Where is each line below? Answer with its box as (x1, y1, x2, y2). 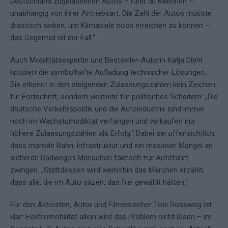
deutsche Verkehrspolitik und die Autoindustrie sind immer (10, 104, 205, 114)
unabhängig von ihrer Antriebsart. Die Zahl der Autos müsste (10, 9, 212, 18)
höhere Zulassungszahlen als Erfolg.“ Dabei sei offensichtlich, (10, 129, 216, 138)
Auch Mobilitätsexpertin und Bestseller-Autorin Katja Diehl (10, 55, 202, 65)
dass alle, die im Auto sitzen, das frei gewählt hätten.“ (10, 178, 188, 187)
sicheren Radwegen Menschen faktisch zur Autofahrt (10, 153, 188, 163)
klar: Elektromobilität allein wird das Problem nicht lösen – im (10, 212, 212, 222)
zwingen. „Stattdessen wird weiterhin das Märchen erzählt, (10, 165, 204, 175)
